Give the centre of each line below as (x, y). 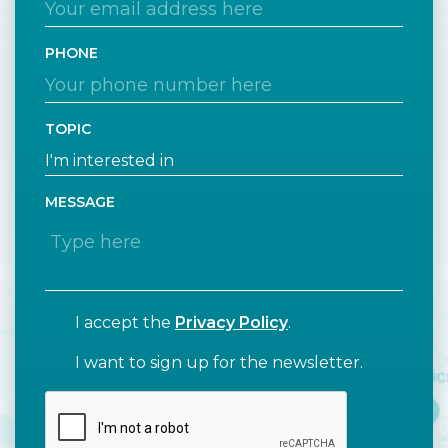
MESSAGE (80, 202)
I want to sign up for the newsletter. (219, 363)
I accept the (125, 323)
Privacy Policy (231, 323)
